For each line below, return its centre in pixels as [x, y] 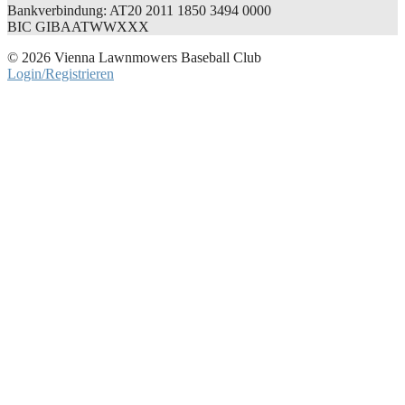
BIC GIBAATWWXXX [78, 27]
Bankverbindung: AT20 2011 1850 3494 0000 [139, 11]
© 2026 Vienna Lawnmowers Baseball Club [134, 58]
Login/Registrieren [61, 74]
